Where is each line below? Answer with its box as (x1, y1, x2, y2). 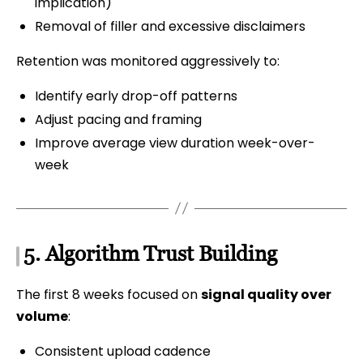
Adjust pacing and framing (34, 109, 202, 129)
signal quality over (201, 285, 331, 305)
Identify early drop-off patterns (34, 87, 237, 105)
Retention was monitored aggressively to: (16, 52, 280, 70)
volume (16, 307, 68, 327)
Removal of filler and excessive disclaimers (34, 16, 305, 36)
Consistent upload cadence (34, 342, 211, 361)
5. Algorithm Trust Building (23, 241, 277, 266)
